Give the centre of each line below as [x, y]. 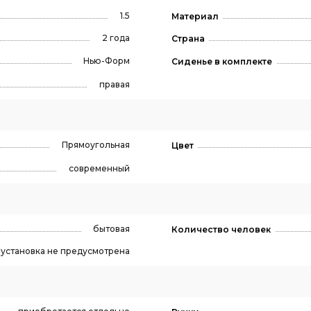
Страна [188, 38]
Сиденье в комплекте [221, 62]
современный [99, 168]
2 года [116, 37]
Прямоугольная [95, 145]
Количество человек [221, 229]
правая [114, 85]
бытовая [111, 229]
